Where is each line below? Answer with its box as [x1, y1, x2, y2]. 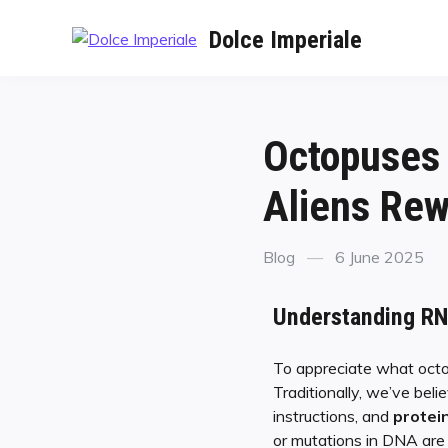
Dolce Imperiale [209, 25, 362, 54]
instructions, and [272, 406, 393, 427]
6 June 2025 [334, 247, 424, 268]
